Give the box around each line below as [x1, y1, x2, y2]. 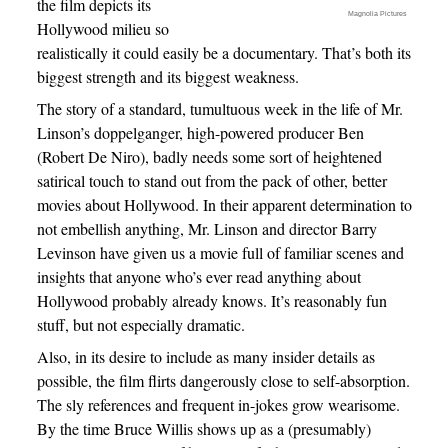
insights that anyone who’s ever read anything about [36, 266, 361, 287]
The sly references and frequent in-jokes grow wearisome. [36, 394, 400, 415]
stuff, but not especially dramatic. [36, 314, 245, 335]
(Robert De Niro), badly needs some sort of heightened [36, 146, 382, 167]
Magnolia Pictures [347, 8, 407, 18]
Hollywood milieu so [36, 18, 169, 39]
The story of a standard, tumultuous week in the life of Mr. [36, 98, 403, 119]
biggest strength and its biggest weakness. [36, 66, 299, 87]
